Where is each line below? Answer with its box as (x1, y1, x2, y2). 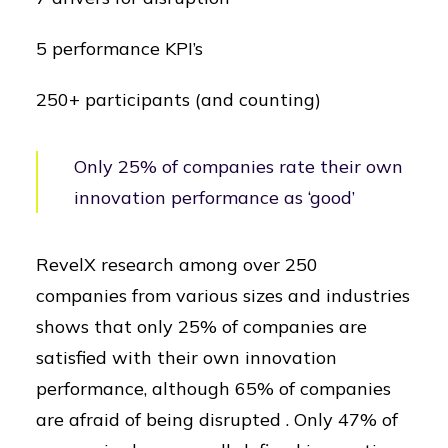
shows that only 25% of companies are (36, 315, 367, 338)
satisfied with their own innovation (36, 346, 337, 369)
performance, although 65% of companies (36, 377, 391, 400)
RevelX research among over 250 (36, 253, 318, 276)
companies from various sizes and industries (36, 284, 410, 307)
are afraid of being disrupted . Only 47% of (36, 408, 398, 431)
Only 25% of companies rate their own (74, 155, 403, 178)
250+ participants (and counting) (36, 88, 321, 111)
